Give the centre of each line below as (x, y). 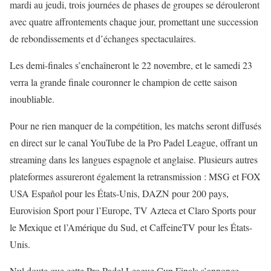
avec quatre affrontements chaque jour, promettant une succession (134, 22)
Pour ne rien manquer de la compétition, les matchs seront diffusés (135, 126)
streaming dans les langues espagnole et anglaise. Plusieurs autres (134, 160)
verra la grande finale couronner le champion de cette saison (123, 82)
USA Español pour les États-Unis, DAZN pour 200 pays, (119, 194)
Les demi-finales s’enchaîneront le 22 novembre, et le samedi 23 (131, 65)
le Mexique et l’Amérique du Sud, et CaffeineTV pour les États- (131, 227)
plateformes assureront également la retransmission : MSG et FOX (135, 177)
